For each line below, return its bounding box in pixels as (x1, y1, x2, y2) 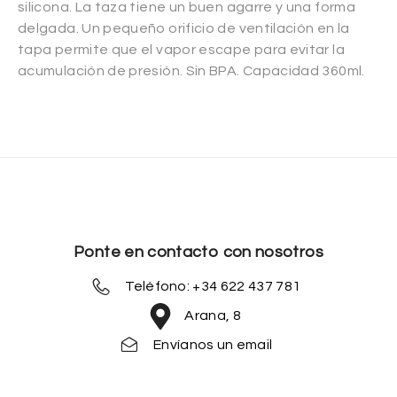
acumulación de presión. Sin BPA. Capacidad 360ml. (18, 63, 365, 78)
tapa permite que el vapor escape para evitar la (18, 42, 345, 57)
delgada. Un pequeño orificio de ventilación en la (18, 20, 350, 35)
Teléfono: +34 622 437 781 (125, 279, 301, 294)
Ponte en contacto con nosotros (74, 243, 323, 261)
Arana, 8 (184, 308, 242, 323)
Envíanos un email (153, 338, 273, 353)
